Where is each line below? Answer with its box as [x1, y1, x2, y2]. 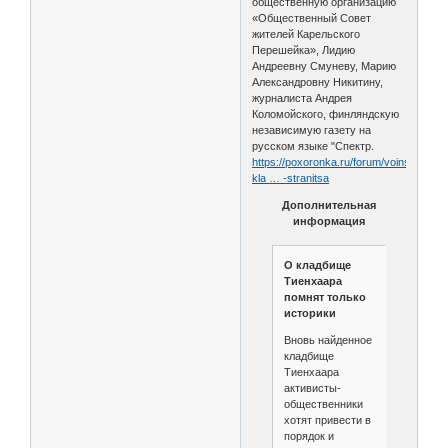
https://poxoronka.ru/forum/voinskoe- [252, 156, 433, 169]
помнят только [283, 290, 366, 303]
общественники [283, 397, 363, 410]
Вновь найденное [283, 333, 372, 346]
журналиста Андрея [252, 92, 353, 105]
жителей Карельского [252, 28, 361, 41]
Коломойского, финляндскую [252, 108, 400, 121]
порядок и [283, 429, 334, 442]
